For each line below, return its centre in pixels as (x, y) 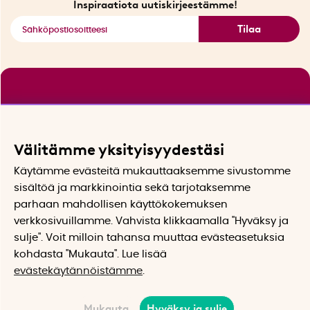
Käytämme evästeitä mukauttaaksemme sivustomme (152, 171)
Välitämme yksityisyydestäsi (119, 149)
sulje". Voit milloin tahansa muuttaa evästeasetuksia (149, 237)
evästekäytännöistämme (78, 271)
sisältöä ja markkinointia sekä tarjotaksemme (132, 188)
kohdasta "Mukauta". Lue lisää (90, 254)
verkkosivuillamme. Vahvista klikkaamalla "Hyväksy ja (151, 221)
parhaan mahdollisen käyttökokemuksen (121, 204)
